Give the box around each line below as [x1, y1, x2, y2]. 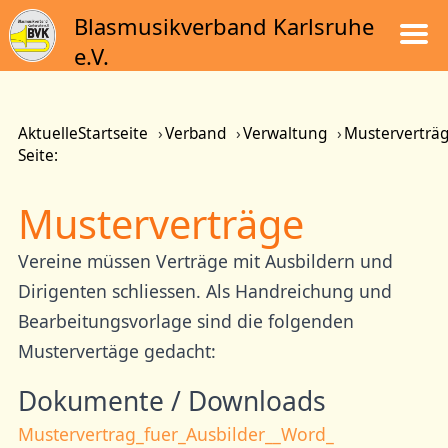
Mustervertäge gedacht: [17, 339, 216, 364]
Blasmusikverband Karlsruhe [73, 11, 374, 41]
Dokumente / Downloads [17, 382, 326, 419]
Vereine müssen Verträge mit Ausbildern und [17, 249, 393, 274]
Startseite [77, 123, 148, 145]
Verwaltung [242, 123, 327, 145]
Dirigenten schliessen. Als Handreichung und [17, 279, 392, 304]
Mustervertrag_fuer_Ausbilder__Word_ [17, 421, 334, 446]
